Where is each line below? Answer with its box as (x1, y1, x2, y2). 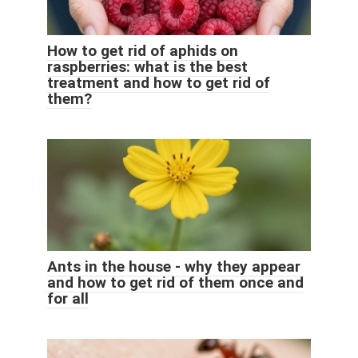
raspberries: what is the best (47, 58, 248, 77)
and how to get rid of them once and (47, 273, 304, 292)
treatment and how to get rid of (47, 74, 270, 93)
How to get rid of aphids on (47, 42, 238, 61)
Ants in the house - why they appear (47, 257, 300, 276)
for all (47, 289, 89, 308)
